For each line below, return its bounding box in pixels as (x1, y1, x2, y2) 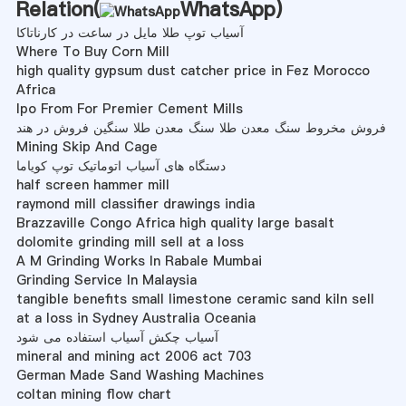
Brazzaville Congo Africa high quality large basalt (15, 213, 334, 232)
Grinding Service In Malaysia (15, 270, 197, 289)
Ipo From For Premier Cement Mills (15, 99, 243, 118)
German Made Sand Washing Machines (15, 365, 264, 384)
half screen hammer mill (15, 175, 169, 194)
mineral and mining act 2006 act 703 (15, 346, 252, 365)
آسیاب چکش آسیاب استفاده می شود (15, 327, 218, 346)
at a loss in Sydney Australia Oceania (15, 308, 256, 327)
